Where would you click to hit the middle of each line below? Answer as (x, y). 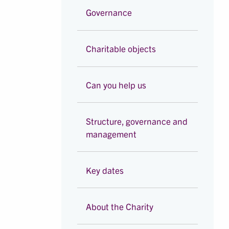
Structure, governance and (137, 121)
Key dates (105, 170)
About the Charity (120, 206)
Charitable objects (121, 49)
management (111, 133)
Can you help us (116, 84)
